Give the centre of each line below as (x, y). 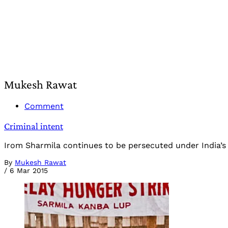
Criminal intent (34, 126)
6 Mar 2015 (29, 171)
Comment (44, 106)
